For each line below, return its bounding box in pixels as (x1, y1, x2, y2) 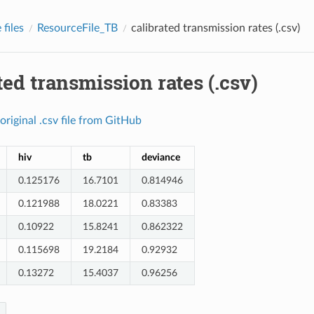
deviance (141, 151, 180, 163)
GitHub (104, 114, 142, 126)
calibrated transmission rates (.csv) (130, 22, 300, 34)
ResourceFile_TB (36, 22, 118, 34)
